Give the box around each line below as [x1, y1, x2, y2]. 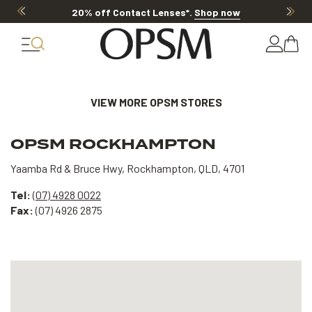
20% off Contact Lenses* [72, 6, 189, 19]
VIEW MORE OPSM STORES [90, 95, 222, 109]
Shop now [194, 6, 240, 19]
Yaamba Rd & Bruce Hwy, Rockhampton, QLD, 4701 [10, 162, 244, 175]
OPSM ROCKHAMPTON [10, 134, 216, 155]
